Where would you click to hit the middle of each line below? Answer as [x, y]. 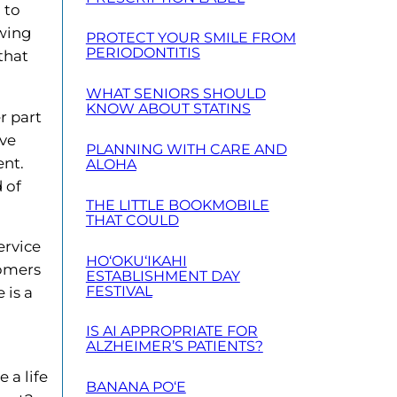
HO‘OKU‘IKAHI [136, 261]
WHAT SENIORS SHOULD [175, 94]
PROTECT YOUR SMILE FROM [191, 38]
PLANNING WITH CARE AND [186, 150]
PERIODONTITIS [143, 53]
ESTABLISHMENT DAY [163, 276]
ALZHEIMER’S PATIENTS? [174, 346]
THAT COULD [132, 220]
